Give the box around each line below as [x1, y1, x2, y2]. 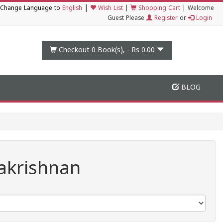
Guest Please [108, 15, 146, 22]
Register [152, 15, 178, 22]
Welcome [188, 5, 214, 12]
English [62, 5, 82, 12]
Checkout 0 [59, 46, 96, 55]
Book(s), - [96, 46, 132, 55]
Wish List [96, 5, 123, 12]
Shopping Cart [136, 5, 180, 12]
